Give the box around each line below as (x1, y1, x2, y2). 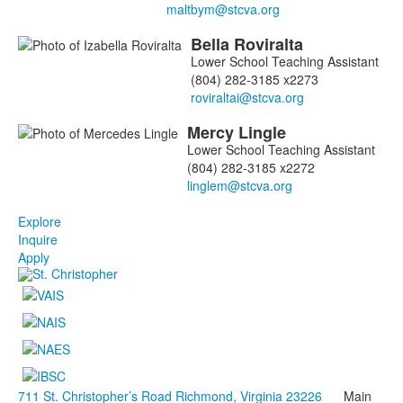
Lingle (238, 121, 291, 145)
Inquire (18, 230, 58, 249)
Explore (18, 212, 61, 231)
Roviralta (234, 32, 308, 57)
